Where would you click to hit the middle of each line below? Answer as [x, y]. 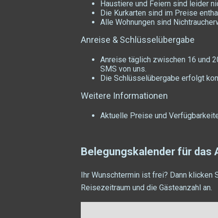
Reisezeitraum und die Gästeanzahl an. [146, 187]
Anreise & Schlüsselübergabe [138, 39]
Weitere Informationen [124, 95]
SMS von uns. [123, 69]
